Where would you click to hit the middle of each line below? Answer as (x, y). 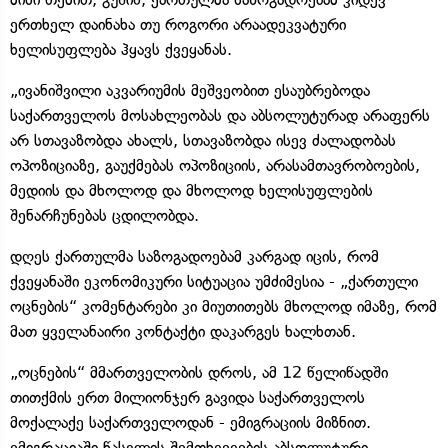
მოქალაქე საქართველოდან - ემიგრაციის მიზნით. (190, 422)
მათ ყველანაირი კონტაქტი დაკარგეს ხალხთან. (183, 331)
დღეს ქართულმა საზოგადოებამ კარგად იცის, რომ (194, 256)
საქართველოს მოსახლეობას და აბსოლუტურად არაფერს (220, 115)
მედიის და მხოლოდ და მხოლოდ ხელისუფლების (191, 190)
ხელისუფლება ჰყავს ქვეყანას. (121, 49)
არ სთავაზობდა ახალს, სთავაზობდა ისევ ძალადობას (203, 140)
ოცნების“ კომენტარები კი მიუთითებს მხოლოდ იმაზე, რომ (223, 306)
